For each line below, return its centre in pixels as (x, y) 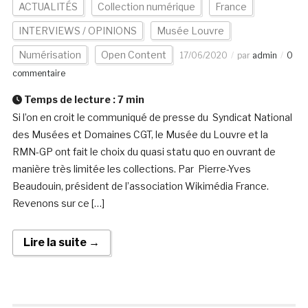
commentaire (38, 74)
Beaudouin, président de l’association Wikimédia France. (140, 186)
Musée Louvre (190, 31)
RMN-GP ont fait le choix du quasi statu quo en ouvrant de (144, 152)
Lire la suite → (61, 243)
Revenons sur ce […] (58, 203)
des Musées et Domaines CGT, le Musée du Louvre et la (140, 135)
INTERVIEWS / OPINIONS (77, 31)
